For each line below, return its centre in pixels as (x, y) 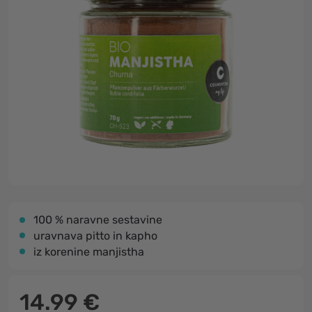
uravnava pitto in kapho (95, 236)
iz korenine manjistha (89, 252)
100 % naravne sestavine (98, 220)
